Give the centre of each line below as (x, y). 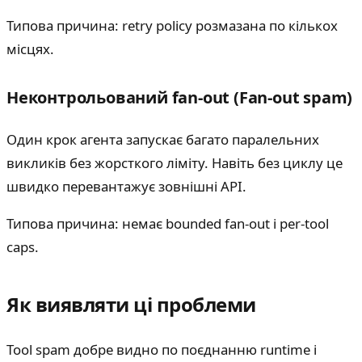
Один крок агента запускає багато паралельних (163, 140)
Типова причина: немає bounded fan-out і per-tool (168, 223)
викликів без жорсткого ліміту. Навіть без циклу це (175, 163)
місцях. (30, 49)
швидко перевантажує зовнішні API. (126, 187)
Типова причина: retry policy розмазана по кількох (172, 26)
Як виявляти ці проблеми (131, 304)
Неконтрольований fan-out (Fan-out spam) (180, 98)
